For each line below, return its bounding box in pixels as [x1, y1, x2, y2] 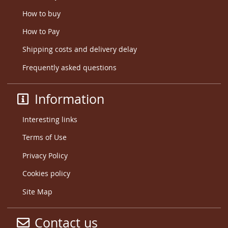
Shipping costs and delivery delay [22, 44, 137, 54]
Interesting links [22, 115, 77, 125]
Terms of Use [22, 132, 67, 142]
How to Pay [22, 26, 60, 36]
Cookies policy [22, 168, 70, 179]
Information [31, 90, 104, 107]
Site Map [22, 186, 52, 196]
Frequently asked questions [22, 62, 117, 72]
